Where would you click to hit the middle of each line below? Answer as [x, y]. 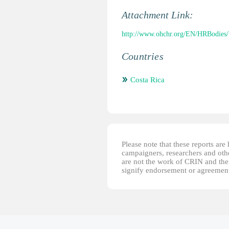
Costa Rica [147, 80]
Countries [143, 56]
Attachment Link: [159, 15]
